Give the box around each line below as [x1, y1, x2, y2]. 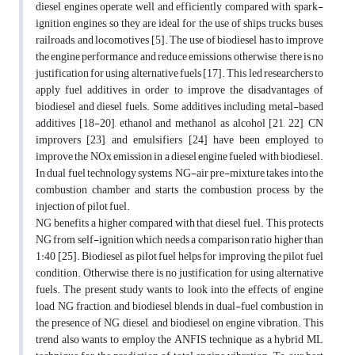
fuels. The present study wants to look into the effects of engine [36, 279, 323, 301]
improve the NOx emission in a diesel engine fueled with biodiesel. [36, 146, 323, 168]
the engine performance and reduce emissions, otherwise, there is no [36, 46, 323, 68]
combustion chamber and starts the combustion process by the [36, 179, 323, 201]
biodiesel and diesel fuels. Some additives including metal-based [36, 96, 323, 118]
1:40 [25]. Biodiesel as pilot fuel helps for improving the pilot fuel [36, 246, 323, 268]
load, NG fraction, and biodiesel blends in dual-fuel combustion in [36, 296, 323, 318]
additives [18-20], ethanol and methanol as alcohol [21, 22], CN [36, 113, 323, 135]
